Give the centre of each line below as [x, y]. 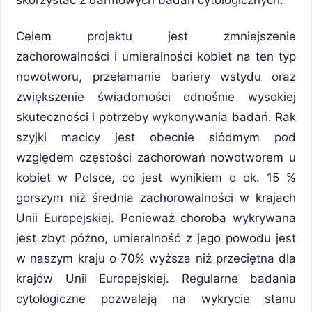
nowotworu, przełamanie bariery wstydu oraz [156, 77]
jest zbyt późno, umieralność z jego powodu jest [156, 239]
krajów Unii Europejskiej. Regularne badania [156, 279]
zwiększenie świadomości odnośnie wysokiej [156, 97]
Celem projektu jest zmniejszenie [156, 37]
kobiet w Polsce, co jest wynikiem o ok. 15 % [156, 178]
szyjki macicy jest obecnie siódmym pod [156, 138]
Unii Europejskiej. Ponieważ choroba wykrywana [156, 218]
